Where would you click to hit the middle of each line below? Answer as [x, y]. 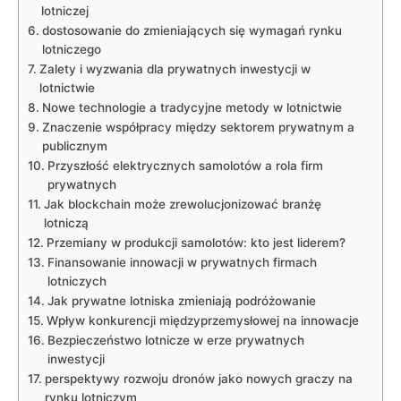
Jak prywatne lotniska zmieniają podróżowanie [181, 300]
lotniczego [71, 49]
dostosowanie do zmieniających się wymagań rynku [192, 30]
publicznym [74, 145]
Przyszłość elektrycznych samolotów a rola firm [185, 165]
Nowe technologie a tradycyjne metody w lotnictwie [192, 107]
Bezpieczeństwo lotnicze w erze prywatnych [175, 340]
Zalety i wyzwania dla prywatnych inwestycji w [175, 68]
